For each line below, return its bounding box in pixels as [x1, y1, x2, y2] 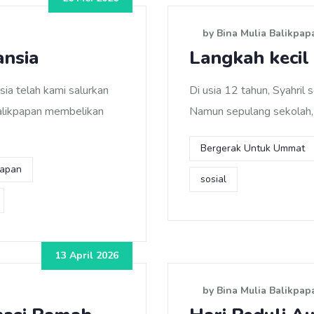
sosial [200, 172, 226, 186]
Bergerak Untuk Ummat [200, 142, 305, 155]
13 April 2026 [55, 249, 118, 262]
